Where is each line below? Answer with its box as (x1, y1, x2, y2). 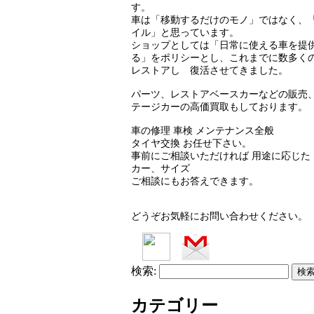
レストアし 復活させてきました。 (131, 64, 288, 76)
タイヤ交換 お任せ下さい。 (131, 137, 252, 149)
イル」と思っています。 (131, 27, 239, 38)
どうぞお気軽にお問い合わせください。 (131, 210, 308, 221)
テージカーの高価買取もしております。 (131, 101, 308, 112)
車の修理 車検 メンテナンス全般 (131, 125, 274, 136)
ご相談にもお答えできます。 (131, 175, 259, 186)
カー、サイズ (131, 163, 190, 174)
